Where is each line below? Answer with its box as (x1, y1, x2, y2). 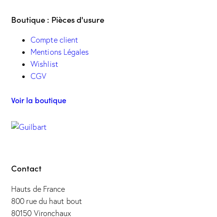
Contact (11, 162, 42, 174)
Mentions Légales (31, 47, 89, 57)
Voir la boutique (11, 94, 66, 106)
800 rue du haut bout (11, 196, 82, 206)
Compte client (31, 35, 78, 45)
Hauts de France (11, 184, 65, 194)
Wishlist (31, 59, 58, 69)
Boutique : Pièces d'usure (11, 13, 104, 25)
